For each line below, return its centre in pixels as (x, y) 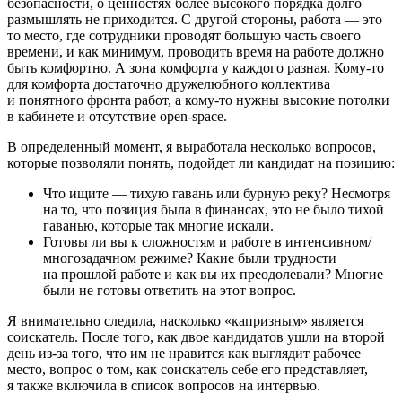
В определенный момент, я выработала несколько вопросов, (192, 146)
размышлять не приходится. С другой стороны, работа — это (195, 19)
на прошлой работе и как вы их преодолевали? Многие (213, 274)
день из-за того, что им (79, 353)
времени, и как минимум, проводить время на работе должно (196, 51)
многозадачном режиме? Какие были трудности (190, 258)
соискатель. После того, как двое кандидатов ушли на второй (196, 336)
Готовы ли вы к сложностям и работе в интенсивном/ (207, 241)
